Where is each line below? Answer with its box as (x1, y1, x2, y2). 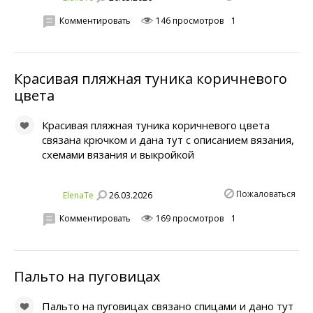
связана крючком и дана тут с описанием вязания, (42, 133, 294, 147)
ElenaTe (63, 189, 94, 202)
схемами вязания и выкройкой (42, 147, 194, 162)
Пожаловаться (236, 188, 296, 201)
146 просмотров (154, 14, 224, 27)
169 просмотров (154, 212, 224, 224)
